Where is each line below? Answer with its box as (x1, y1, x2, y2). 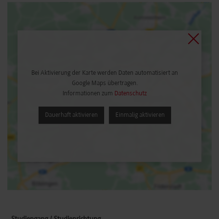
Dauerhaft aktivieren (44, 111, 98, 119)
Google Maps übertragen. (71, 80, 138, 88)
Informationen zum (63, 90, 114, 98)
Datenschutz (114, 90, 147, 98)
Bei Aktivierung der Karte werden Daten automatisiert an (31, 69, 178, 77)
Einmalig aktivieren (115, 111, 165, 119)
